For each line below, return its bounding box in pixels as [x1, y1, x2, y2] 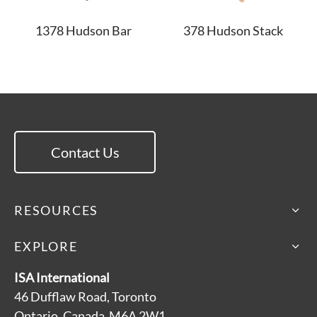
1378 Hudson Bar [35, 23, 132, 39]
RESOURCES [14, 202, 99, 218]
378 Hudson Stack [183, 23, 284, 39]
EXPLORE [14, 238, 78, 254]
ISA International [14, 269, 110, 285]
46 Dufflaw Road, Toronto [14, 288, 156, 304]
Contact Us [50, 143, 120, 161]
